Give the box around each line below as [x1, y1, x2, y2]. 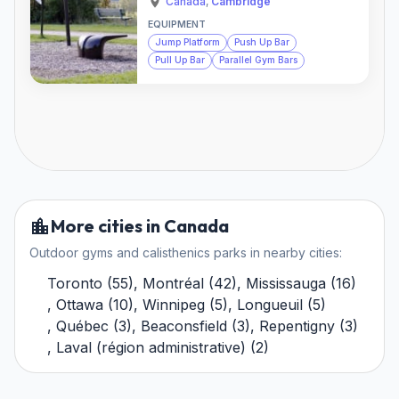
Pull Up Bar [155, 54, 205, 67]
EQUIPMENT [148, 19, 206, 31]
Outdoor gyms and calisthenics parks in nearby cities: [29, 244, 342, 260]
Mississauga [246, 273, 326, 292]
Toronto [47, 273, 102, 292]
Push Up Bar [234, 37, 289, 49]
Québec [56, 316, 109, 335]
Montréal [142, 273, 204, 292]
